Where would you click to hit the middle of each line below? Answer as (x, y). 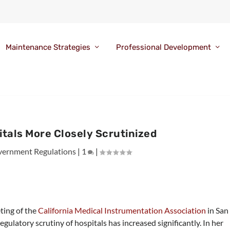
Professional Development (163, 47)
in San (217, 210)
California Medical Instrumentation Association (122, 210)
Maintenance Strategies (48, 47)
